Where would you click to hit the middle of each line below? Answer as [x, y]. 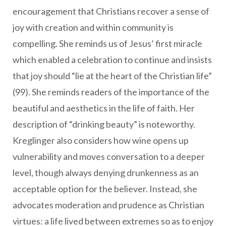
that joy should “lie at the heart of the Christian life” [112, 76]
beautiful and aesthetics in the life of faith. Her [104, 108]
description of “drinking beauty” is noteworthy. [104, 124]
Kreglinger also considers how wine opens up [101, 140]
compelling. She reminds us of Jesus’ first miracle [107, 44]
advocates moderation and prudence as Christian [108, 205]
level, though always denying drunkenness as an [106, 173]
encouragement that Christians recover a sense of [111, 11]
